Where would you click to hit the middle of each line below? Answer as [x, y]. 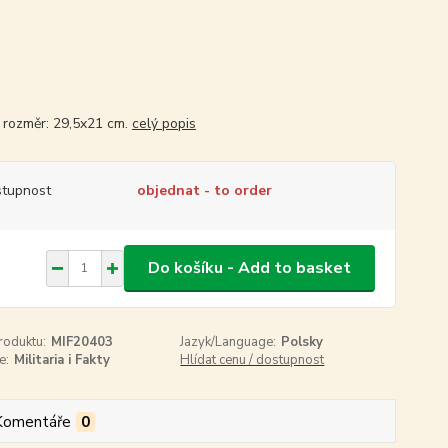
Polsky [302, 341]
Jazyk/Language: [228, 341]
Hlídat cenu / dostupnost [252, 359]
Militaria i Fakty [61, 359]
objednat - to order [204, 190]
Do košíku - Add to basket [249, 267]
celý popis [163, 123]
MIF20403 [81, 341]
